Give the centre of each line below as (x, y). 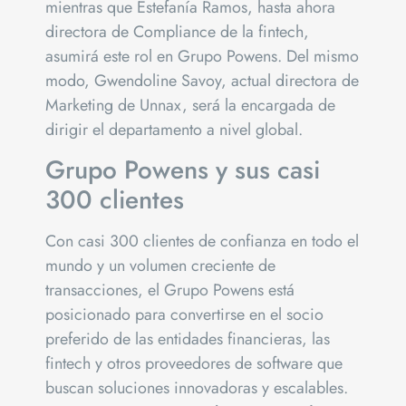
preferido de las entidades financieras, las (188, 339)
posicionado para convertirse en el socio (184, 315)
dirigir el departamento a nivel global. (174, 129)
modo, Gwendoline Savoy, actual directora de (202, 80)
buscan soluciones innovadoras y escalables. (197, 388)
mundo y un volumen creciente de (160, 266)
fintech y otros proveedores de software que (194, 364)
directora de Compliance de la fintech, (177, 31)
